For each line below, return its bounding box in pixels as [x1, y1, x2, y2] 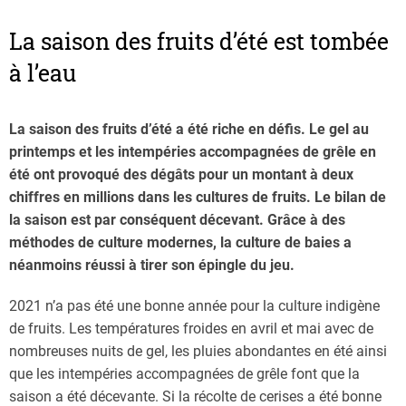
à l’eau [9, 58, 76, 89]
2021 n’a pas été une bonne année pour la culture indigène [9, 297, 380, 315]
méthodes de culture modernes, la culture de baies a [9, 234, 352, 252]
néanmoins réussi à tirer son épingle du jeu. [9, 256, 295, 275]
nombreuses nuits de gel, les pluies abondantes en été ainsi [9, 343, 387, 361]
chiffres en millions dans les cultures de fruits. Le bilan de [9, 188, 386, 207]
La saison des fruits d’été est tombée [9, 26, 389, 57]
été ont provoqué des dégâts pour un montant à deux [9, 166, 353, 184]
